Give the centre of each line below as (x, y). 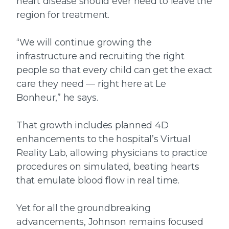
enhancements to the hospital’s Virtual (104, 139)
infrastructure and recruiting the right (100, 56)
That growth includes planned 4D (93, 125)
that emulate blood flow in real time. (98, 181)
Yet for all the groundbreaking (84, 208)
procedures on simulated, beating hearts (108, 167)
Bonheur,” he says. (59, 98)
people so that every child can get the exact (114, 70)
